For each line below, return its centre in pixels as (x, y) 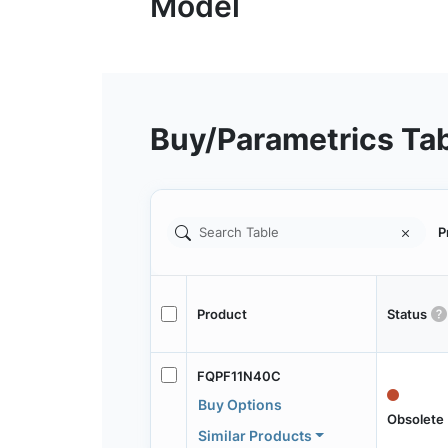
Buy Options (239, 404)
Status (406, 313)
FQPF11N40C (238, 375)
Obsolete (415, 418)
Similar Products (254, 435)
